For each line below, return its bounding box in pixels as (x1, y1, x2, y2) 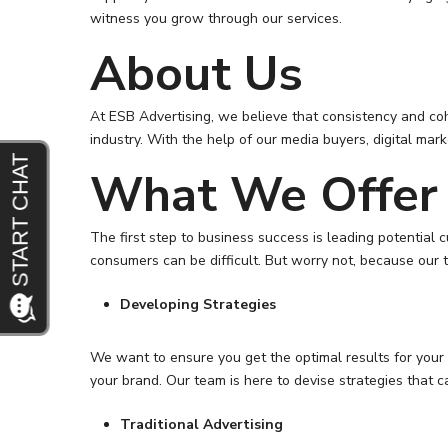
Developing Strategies (120, 295, 277, 314)
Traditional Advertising (120, 415, 284, 434)
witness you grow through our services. (90, 9, 343, 28)
